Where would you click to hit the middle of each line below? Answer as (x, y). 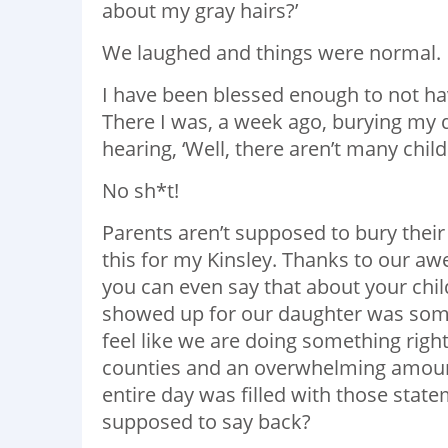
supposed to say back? (206, 421)
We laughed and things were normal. (271, 52)
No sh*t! (140, 190)
